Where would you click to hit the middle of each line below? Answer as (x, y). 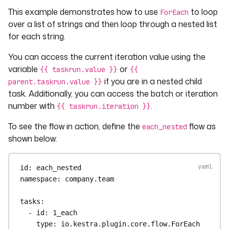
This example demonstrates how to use (84, 12)
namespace (39, 179)
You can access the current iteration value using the (107, 57)
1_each (65, 212)
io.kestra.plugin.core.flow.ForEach (131, 224)
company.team (90, 179)
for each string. (37, 36)
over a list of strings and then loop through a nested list (113, 24)
